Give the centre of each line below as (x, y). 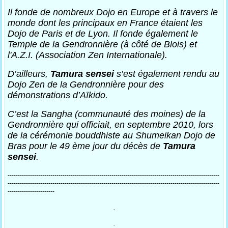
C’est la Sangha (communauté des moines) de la (107, 114)
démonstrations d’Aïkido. (58, 95)
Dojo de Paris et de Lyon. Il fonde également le (103, 34)
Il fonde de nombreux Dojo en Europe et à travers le (113, 12)
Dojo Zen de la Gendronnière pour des (86, 84)
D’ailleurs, (29, 74)
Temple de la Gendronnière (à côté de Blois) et (103, 44)
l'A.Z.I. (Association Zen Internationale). (88, 55)
